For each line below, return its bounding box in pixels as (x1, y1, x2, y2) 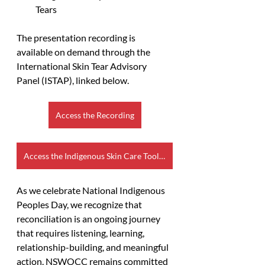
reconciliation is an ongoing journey (17, 212, 162, 224)
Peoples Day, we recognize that (17, 198, 144, 210)
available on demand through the (17, 46, 152, 57)
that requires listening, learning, (17, 227, 146, 238)
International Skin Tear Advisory (17, 60, 148, 72)
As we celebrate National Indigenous (17, 184, 167, 196)
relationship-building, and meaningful (17, 241, 170, 253)
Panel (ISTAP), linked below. (17, 74, 131, 86)
